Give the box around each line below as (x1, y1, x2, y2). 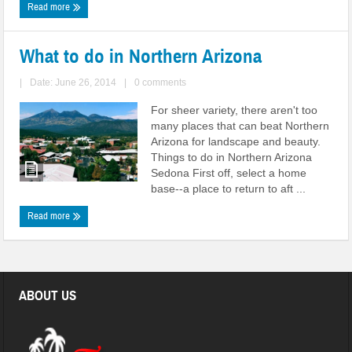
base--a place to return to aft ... (151, 182, 306, 195)
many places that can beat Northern (151, 119, 330, 132)
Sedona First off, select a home (151, 167, 307, 179)
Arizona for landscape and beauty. (151, 135, 321, 148)
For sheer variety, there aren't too (151, 104, 318, 116)
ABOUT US (19, 288, 77, 304)
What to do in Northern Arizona (20, 44, 262, 68)
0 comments (134, 77, 187, 88)
